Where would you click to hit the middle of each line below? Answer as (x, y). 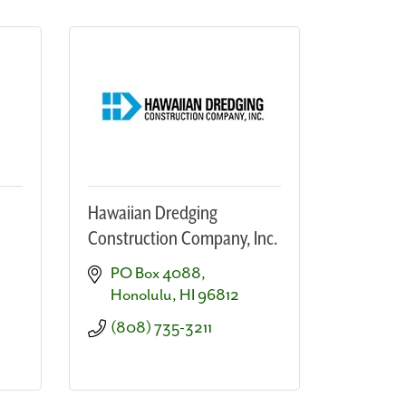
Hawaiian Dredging (153, 213)
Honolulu (141, 295)
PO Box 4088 (156, 273)
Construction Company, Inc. (183, 239)
